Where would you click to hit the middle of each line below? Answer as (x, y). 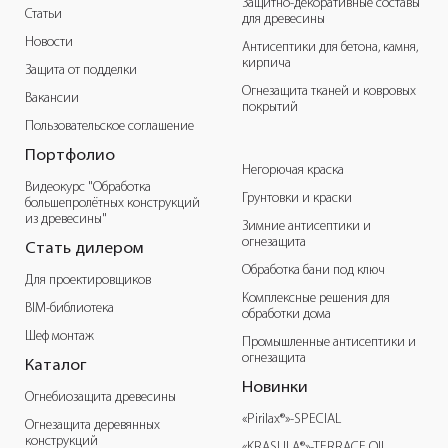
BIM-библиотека (69, 309)
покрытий (270, 108)
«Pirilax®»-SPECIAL (291, 420)
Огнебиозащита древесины (100, 398)
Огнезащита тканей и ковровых (329, 92)
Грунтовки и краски (297, 199)
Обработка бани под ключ (313, 271)
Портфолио (70, 156)
